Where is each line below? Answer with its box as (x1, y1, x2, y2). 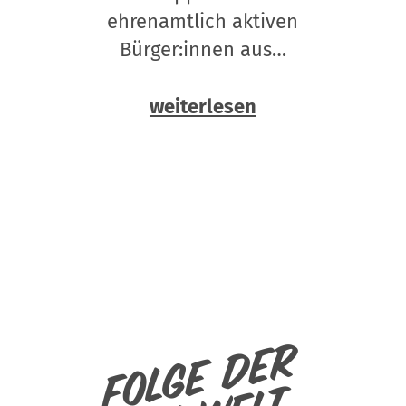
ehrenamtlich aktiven (107, 8, 299, 34)
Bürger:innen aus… (119, 36, 286, 62)
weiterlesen (149, 93, 256, 119)
